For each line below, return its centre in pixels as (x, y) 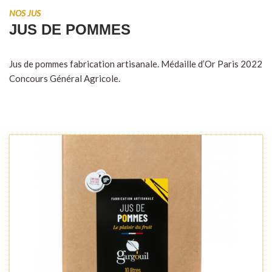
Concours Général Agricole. (65, 79)
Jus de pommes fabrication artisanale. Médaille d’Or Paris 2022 (136, 64)
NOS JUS (25, 13)
